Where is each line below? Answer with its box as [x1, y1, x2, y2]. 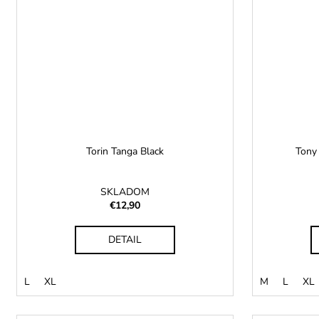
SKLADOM [100, 184, 150, 199]
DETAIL [108, 232, 142, 246]
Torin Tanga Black [86, 144, 164, 158]
